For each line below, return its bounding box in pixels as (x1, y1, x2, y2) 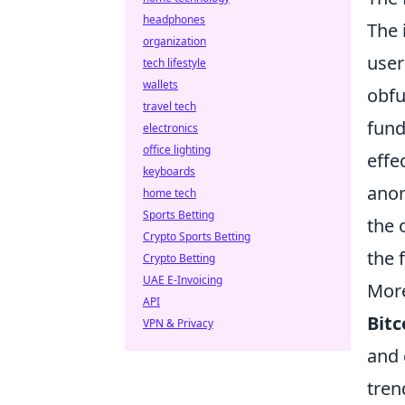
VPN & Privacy (143, 316, 213, 331)
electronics (143, 120, 198, 136)
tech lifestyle (143, 55, 206, 71)
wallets (143, 77, 178, 92)
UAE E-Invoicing (143, 272, 222, 287)
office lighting (143, 142, 211, 157)
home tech (143, 185, 196, 201)
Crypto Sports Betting (143, 229, 250, 244)
